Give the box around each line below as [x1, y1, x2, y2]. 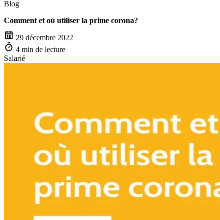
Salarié [4, 54, 25, 62]
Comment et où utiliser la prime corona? [4, 16, 138, 25]
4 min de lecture [16, 45, 65, 54]
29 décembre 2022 [16, 33, 73, 42]
